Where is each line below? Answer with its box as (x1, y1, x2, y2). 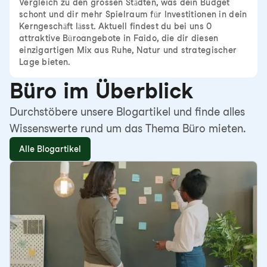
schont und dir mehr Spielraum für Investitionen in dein (19, 10, 247, 19)
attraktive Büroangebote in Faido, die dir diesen (19, 33, 219, 43)
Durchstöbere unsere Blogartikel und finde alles (10, 105, 245, 118)
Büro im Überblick (10, 77, 193, 104)
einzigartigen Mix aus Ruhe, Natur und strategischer (19, 45, 237, 55)
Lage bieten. (19, 57, 71, 67)
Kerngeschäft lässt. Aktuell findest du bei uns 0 (19, 21, 212, 31)
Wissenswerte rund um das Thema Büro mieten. (10, 122, 246, 135)
